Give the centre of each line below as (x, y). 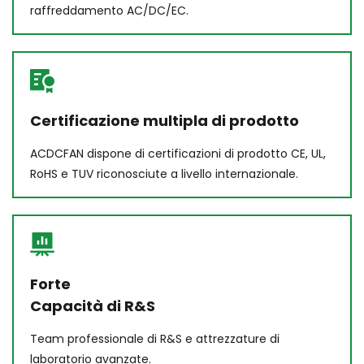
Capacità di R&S (93, 305)
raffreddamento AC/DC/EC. (109, 10)
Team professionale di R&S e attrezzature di (155, 338)
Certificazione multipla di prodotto (165, 120)
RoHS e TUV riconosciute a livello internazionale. (164, 173)
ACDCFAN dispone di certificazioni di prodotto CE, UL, (178, 153)
